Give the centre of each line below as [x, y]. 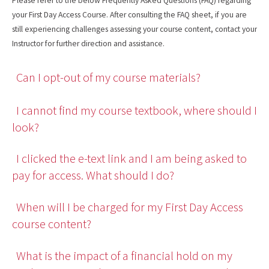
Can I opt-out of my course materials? [108, 78]
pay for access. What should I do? [93, 176]
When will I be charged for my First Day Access [130, 207]
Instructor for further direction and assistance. [88, 44]
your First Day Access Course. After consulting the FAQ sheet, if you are [129, 15]
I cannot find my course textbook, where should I [137, 110]
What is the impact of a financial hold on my [124, 255]
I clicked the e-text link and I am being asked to [131, 159]
